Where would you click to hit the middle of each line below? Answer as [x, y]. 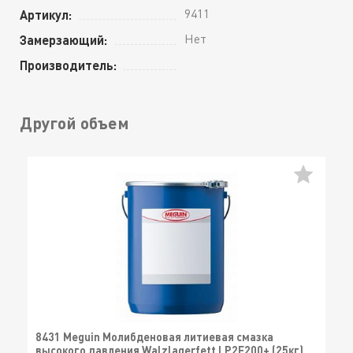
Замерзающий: [63, 39]
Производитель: [68, 65]
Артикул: [46, 14]
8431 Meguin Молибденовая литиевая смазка [154, 337]
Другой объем [74, 122]
